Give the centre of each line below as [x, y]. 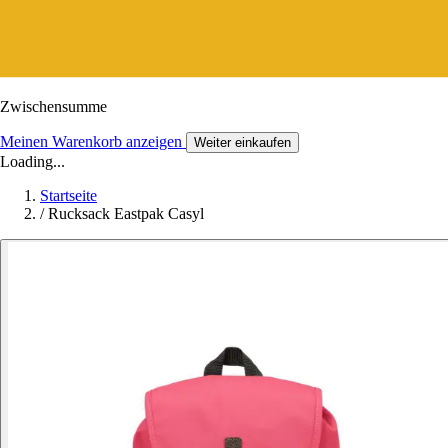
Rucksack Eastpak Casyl [126, 213]
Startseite [68, 195]
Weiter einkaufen [242, 142]
